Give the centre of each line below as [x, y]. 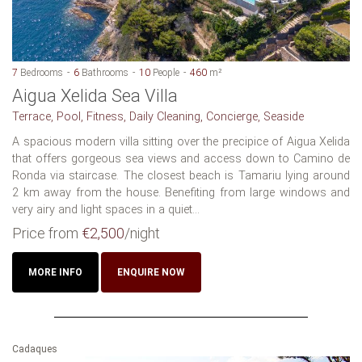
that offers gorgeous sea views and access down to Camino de [181, 159]
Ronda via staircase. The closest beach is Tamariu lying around [181, 176]
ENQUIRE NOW [151, 273]
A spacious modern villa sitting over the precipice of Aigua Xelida [181, 142]
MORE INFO [55, 273]
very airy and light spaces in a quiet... [106, 210]
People [165, 73]
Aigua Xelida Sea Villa [95, 96]
